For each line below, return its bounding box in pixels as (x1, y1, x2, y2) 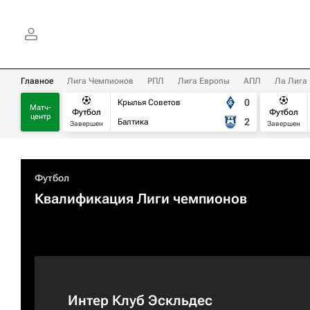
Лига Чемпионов (67, 76, 134, 86)
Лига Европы (178, 76, 230, 86)
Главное (21, 76, 53, 86)
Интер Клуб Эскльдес (68, 292, 212, 309)
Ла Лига (275, 76, 307, 86)
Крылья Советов (118, 98, 181, 107)
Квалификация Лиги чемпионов (35, 190, 247, 207)
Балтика (118, 117, 148, 127)
